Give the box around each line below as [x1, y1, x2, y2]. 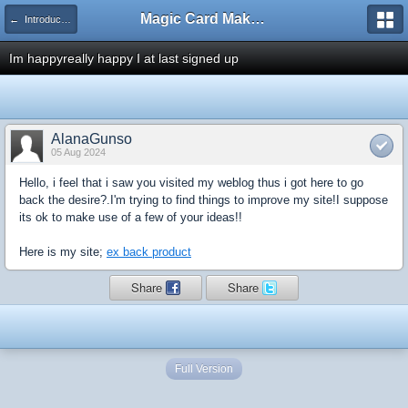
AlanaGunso [51, 131, 132, 147]
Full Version [175, 362, 233, 375]
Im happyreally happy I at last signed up [9, 51, 239, 66]
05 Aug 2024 [51, 147, 106, 158]
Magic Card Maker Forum [250, 11, 265, 26]
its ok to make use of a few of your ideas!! [19, 210, 242, 224]
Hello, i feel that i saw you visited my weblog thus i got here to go [19, 176, 363, 189]
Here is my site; [19, 245, 107, 259]
